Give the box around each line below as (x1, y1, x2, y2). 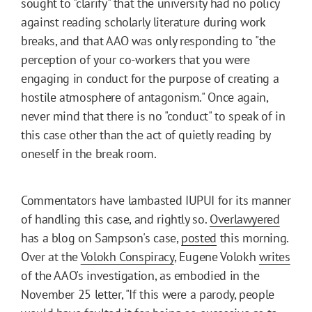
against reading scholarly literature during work (21, 13, 265, 30)
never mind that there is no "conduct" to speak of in (21, 107, 286, 124)
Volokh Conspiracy (80, 248, 174, 265)
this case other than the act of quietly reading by (21, 126, 271, 143)
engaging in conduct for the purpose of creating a (21, 70, 279, 86)
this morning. (217, 229, 289, 246)
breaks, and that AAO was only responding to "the (21, 32, 276, 49)
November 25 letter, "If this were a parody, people (21, 286, 275, 302)
